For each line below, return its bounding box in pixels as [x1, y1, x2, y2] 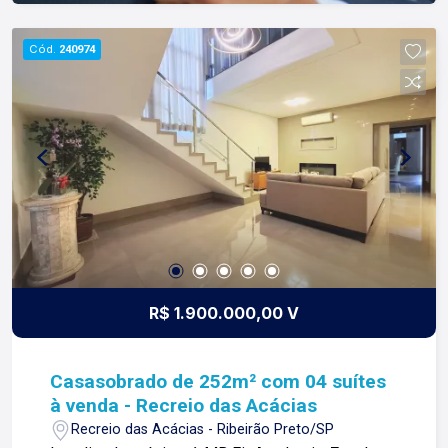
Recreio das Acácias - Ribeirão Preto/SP [71, 421, 335, 439]
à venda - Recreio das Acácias [50, 393, 318, 417]
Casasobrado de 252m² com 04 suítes [50, 369, 387, 393]
